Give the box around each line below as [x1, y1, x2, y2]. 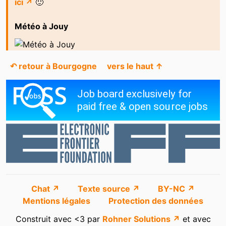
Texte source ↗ [78, 184, 142, 194]
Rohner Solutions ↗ [102, 214, 180, 224]
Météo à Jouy [14, 21, 68, 31]
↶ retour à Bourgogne [10, 61, 97, 72]
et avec [180, 214, 211, 224]
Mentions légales [23, 196, 92, 206]
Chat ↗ [31, 184, 62, 194]
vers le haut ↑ [107, 61, 163, 72]
